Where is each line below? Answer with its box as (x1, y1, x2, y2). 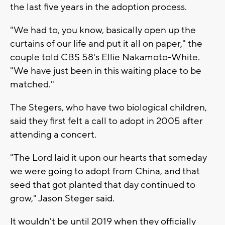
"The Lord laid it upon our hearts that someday (10, 151, 207, 164)
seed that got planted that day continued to (10, 178, 195, 191)
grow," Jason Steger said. (10, 192, 117, 204)
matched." (10, 78, 54, 90)
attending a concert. (10, 128, 96, 141)
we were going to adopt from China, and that (10, 165, 200, 177)
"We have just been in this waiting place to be (10, 64, 201, 77)
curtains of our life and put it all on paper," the (10, 37, 202, 50)
